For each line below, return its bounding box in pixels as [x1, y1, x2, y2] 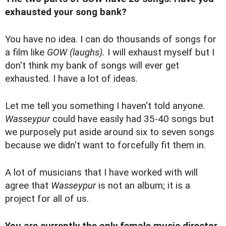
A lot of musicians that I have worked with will [5, 167, 198, 179]
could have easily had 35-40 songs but [52, 114, 214, 125]
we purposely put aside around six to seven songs [5, 127, 214, 138]
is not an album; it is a [98, 180, 190, 192]
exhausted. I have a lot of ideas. [5, 73, 138, 85]
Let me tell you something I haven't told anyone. [5, 100, 205, 112]
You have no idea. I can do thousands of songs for [5, 34, 216, 45]
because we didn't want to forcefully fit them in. [5, 140, 206, 151]
